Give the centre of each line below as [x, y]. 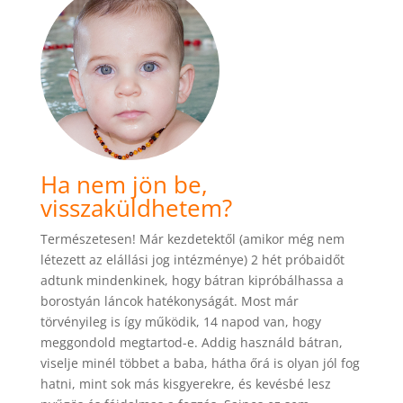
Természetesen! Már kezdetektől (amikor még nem [192, 239]
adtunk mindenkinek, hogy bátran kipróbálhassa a [192, 281]
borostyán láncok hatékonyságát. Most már [169, 301]
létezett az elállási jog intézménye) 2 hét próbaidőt [192, 260]
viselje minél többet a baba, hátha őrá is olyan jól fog [200, 363]
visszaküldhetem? [136, 208]
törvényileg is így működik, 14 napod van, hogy [180, 322]
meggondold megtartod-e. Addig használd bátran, [191, 343]
